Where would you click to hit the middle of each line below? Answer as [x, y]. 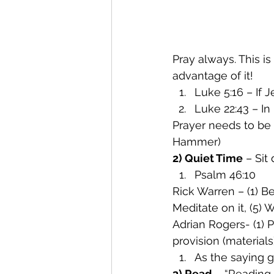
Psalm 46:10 [225, 175]
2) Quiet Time [208, 158]
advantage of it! [213, 76]
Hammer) [197, 142]
